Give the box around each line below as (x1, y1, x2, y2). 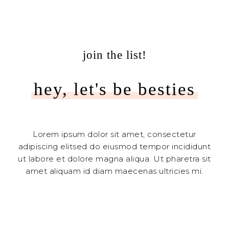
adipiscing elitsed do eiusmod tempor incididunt (18, 141, 211, 151)
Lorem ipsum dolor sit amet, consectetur (33, 129, 196, 139)
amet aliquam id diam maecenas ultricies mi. (26, 166, 203, 176)
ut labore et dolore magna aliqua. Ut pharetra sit (18, 153, 211, 164)
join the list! (82, 48, 147, 61)
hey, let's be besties (34, 79, 195, 99)
